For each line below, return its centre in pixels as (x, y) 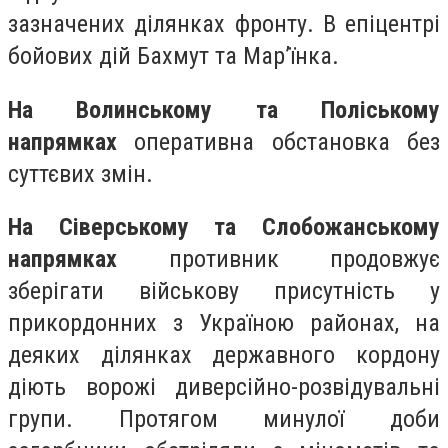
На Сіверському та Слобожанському (224, 227)
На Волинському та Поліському (224, 109)
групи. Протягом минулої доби (224, 419)
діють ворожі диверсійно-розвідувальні (224, 387)
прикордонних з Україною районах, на (224, 323)
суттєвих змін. (80, 173)
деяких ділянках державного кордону (224, 355)
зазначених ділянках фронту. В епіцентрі (224, 23)
